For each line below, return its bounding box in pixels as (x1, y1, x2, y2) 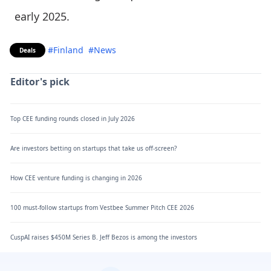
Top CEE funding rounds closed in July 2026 (10, 114, 135, 123)
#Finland (48, 44, 83, 56)
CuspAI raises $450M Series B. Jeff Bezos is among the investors (10, 232, 197, 241)
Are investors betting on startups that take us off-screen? (10, 143, 177, 152)
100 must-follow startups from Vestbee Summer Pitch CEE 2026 (10, 203, 194, 212)
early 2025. (15, 8, 70, 24)
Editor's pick (10, 74, 70, 88)
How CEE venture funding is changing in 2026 (10, 173, 142, 182)
